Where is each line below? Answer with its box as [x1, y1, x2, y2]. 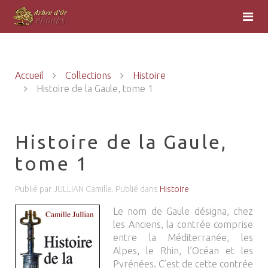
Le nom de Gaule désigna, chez [113, 206, 253, 217]
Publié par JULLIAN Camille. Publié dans [15, 184, 160, 194]
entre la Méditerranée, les [113, 232, 253, 243]
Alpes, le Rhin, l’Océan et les [113, 245, 253, 256]
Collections [65, 70, 111, 81]
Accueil [15, 70, 44, 81]
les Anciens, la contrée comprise [113, 219, 253, 230]
